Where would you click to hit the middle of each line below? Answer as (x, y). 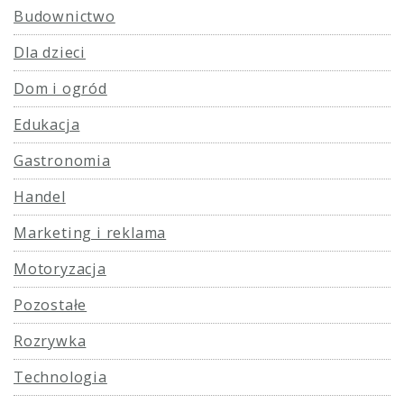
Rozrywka (50, 340)
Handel (40, 196)
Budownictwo (64, 16)
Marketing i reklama (90, 232)
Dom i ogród (60, 88)
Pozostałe (50, 304)
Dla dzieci (50, 52)
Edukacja (47, 124)
